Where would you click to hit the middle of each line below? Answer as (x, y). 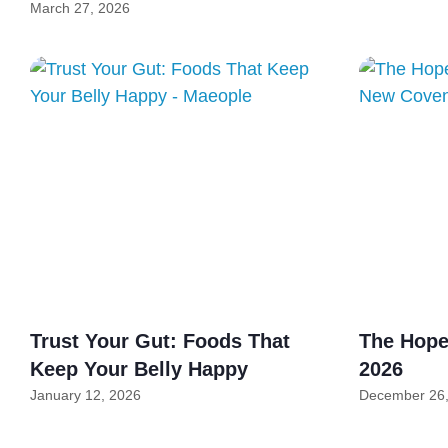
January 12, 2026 (85, 395)
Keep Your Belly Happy (139, 369)
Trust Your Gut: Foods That (160, 341)
